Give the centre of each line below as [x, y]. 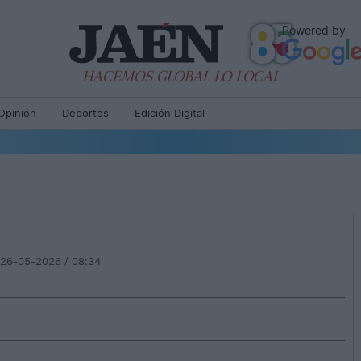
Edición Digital [170, 113]
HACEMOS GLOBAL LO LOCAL [180, 76]
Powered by [314, 30]
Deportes [85, 113]
